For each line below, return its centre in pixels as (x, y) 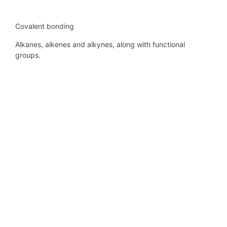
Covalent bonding (45, 26)
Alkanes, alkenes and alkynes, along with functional (100, 44)
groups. (28, 55)
